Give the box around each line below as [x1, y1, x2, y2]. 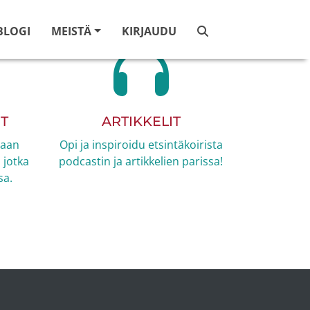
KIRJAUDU [122, 24, 176, 39]
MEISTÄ [51, 24, 92, 39]
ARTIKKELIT [101, 113, 181, 129]
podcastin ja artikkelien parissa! [59, 154, 223, 169]
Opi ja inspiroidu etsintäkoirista [59, 137, 223, 152]
